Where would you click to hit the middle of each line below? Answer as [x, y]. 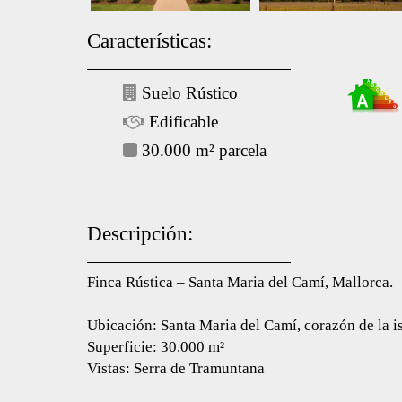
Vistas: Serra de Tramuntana [176, 368]
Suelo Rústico [188, 93]
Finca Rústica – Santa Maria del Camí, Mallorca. [240, 282]
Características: [149, 41]
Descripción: [140, 234]
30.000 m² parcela [202, 150]
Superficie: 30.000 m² [156, 347]
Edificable [181, 122]
